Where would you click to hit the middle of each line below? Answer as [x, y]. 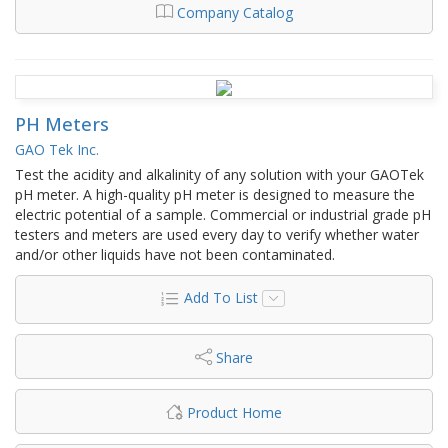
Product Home [234, 412]
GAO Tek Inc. [57, 149]
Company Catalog [234, 12]
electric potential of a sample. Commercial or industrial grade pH [223, 214]
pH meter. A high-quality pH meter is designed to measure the [215, 194]
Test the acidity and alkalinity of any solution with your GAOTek [219, 174]
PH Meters [62, 123]
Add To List [220, 297]
